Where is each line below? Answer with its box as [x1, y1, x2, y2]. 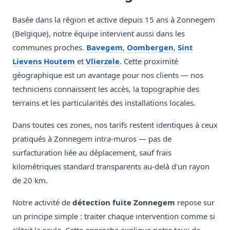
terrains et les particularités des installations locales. [12, 98, 196, 108]
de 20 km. [12, 175, 48, 186]
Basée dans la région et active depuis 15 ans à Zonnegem [12, 14, 215, 25]
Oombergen [127, 42, 174, 53]
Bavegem [86, 42, 123, 53]
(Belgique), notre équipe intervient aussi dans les [12, 28, 185, 39]
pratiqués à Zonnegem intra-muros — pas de [12, 133, 171, 144]
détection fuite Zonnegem [72, 197, 175, 208]
